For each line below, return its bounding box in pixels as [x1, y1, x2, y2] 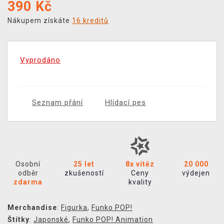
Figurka [61, 203, 87, 212]
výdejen [182, 169, 210, 177]
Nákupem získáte [7, 16, 72, 25]
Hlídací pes [105, 98, 146, 107]
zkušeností [64, 169, 104, 177]
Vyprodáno [20, 55, 60, 65]
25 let [73, 160, 94, 168]
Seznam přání [32, 98, 83, 107]
